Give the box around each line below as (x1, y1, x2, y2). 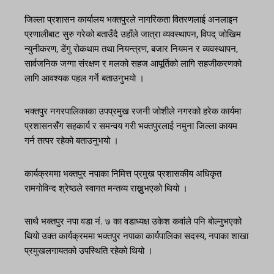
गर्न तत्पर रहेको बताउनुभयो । (24, 135, 119, 147)
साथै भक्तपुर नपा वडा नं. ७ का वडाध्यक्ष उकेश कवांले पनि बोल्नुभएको (24, 216, 242, 228)
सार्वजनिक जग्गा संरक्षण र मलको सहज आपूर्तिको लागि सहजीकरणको (24, 58, 242, 70)
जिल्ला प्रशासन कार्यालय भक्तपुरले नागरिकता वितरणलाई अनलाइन (24, 14, 238, 26)
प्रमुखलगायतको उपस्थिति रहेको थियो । (24, 245, 153, 257)
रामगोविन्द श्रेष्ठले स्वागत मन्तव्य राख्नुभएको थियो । (24, 183, 188, 194)
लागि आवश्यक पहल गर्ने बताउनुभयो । (24, 73, 144, 84)
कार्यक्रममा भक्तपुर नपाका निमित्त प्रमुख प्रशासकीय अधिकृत (24, 168, 221, 180)
